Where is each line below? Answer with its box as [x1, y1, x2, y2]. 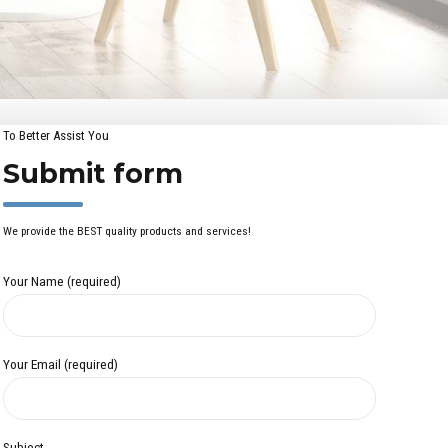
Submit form [2, 157, 183, 191]
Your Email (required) [2, 355, 118, 372]
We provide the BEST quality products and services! [2, 224, 251, 239]
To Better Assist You [2, 128, 109, 144]
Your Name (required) [2, 273, 121, 290]
